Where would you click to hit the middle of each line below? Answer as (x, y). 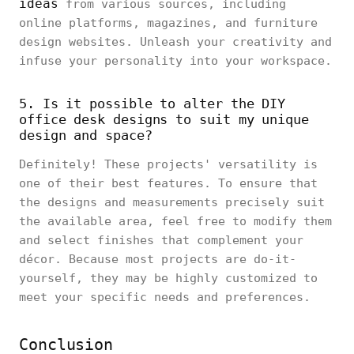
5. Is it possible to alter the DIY (153, 104)
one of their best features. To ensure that (168, 183)
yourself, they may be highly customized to (168, 278)
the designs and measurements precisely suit (172, 202)
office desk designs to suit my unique (164, 119)
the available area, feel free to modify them (175, 221)
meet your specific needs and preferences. (165, 297)
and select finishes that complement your (161, 240)
